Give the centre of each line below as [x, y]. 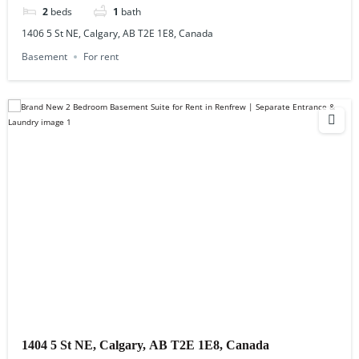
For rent [101, 56]
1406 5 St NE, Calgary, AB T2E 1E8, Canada [118, 33]
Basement [45, 56]
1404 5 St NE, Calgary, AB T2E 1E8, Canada [146, 345]
